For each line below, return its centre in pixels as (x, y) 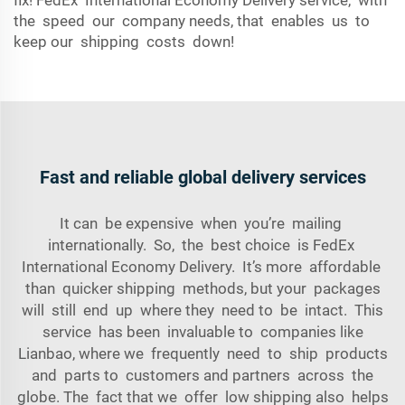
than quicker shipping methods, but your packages (202, 288)
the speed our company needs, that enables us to (192, 21)
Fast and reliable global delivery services (202, 177)
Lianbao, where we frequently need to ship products (202, 353)
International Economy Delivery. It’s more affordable (202, 267)
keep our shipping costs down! (124, 42)
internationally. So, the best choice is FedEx (202, 245)
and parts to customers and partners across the (202, 375)
